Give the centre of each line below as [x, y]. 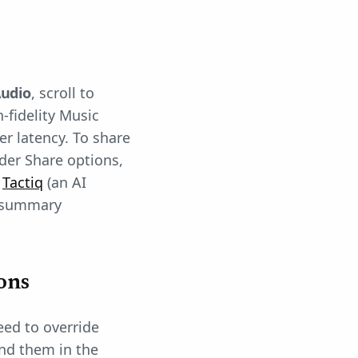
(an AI [65, 182]
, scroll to [62, 93]
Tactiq [23, 182]
